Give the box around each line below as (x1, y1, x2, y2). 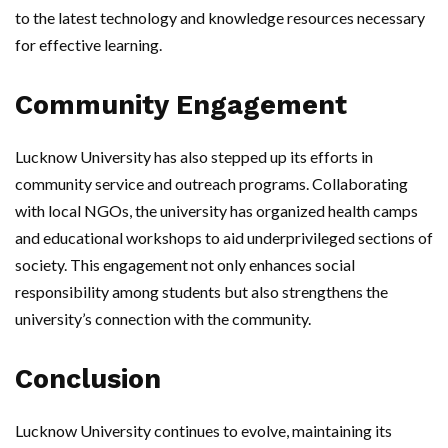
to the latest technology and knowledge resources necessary (15, 7, 425, 27)
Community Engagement (15, 88, 347, 121)
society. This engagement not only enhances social (15, 254, 355, 274)
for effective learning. (15, 34, 162, 54)
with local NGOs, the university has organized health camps (15, 200, 418, 220)
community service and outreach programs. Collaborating (15, 173, 408, 193)
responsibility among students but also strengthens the (15, 281, 388, 301)
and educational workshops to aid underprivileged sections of (15, 227, 433, 247)
